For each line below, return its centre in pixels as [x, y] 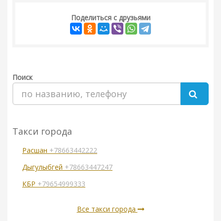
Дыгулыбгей [43, 167]
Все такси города [107, 209]
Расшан [36, 150]
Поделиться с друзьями [110, 18]
